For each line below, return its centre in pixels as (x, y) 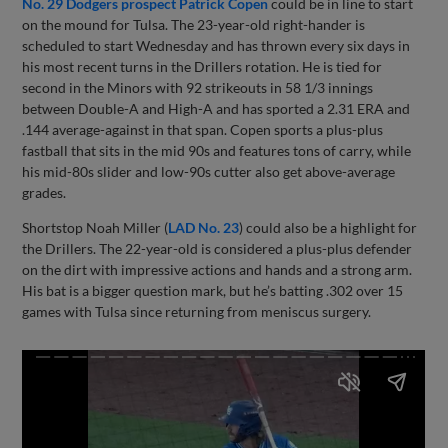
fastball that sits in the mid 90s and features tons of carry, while (217, 150)
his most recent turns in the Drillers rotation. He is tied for (202, 66)
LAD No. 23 (204, 227)
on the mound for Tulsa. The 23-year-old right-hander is (194, 24)
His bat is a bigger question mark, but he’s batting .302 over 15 (213, 290)
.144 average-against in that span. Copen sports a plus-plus (203, 129)
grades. (44, 192)
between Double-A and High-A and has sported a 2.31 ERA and (216, 108)
